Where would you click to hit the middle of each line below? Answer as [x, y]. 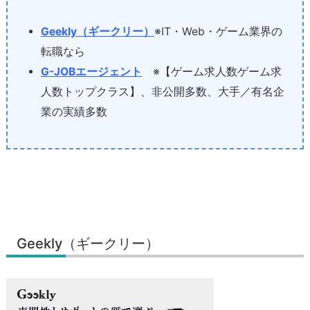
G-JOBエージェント [91, 72]
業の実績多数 [74, 112]
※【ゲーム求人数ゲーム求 [211, 72]
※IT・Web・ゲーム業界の [218, 32]
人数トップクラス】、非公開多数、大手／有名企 [162, 92]
